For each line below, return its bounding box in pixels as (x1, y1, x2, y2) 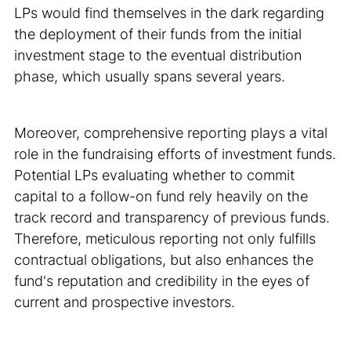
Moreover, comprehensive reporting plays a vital (14, 123, 328, 141)
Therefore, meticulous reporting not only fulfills (14, 229, 317, 247)
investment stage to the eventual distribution (14, 45, 302, 63)
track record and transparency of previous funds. (14, 208, 331, 226)
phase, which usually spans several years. (14, 67, 286, 85)
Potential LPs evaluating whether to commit (14, 165, 295, 183)
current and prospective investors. (14, 292, 236, 310)
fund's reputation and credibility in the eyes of (14, 271, 310, 289)
